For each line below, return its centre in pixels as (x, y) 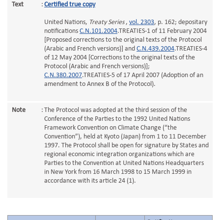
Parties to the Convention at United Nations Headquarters (124, 163)
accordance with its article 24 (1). (90, 181)
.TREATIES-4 (191, 49)
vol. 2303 (142, 22)
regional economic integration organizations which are (119, 154)
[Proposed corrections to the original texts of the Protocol (123, 40)
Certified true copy (70, 5)
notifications (62, 31)
